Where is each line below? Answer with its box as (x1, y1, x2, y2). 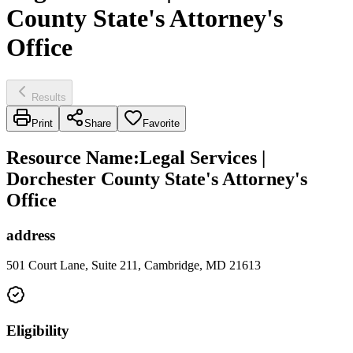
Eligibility (6, 322, 69, 340)
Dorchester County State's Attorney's (6, 168, 307, 189)
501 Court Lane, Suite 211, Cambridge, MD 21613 (6, 258, 261, 273)
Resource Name (6, 147, 133, 168)
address (6, 226, 55, 243)
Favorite (143, 117, 180, 129)
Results (32, 91, 66, 103)
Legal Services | (139, 147, 266, 168)
